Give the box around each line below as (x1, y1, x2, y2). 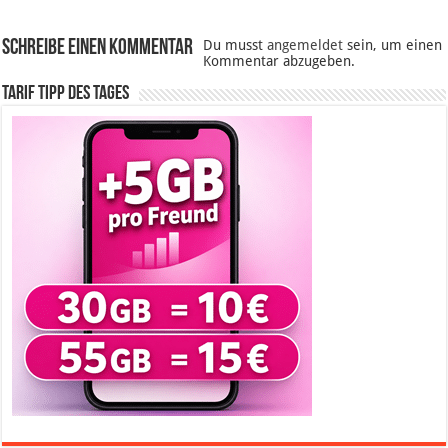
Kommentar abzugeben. (203, 52, 356, 69)
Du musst (203, 36, 268, 53)
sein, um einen (343, 36, 443, 53)
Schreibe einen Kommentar (2, 36, 194, 60)
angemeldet (267, 36, 344, 53)
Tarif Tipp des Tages (2, 83, 130, 104)
